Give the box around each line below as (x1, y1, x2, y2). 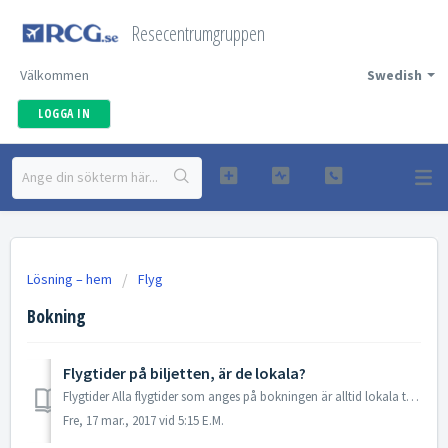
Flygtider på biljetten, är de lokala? (63, 363, 306, 384)
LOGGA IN (38, 105, 90, 122)
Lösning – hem (27, 270, 115, 288)
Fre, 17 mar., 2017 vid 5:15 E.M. (63, 412, 224, 430)
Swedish (367, 66, 422, 84)
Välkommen (20, 66, 89, 84)
